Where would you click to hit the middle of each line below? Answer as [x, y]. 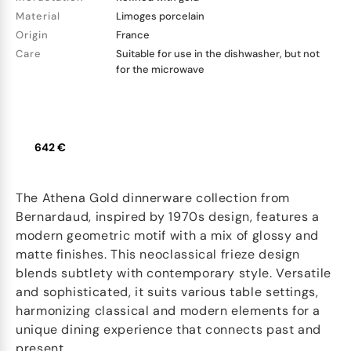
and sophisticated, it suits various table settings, [167, 292]
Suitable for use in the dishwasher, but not [218, 54]
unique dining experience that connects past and [169, 329]
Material [38, 16]
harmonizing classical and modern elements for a [168, 311]
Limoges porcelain [160, 16]
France [133, 35]
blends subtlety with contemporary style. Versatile [174, 273]
